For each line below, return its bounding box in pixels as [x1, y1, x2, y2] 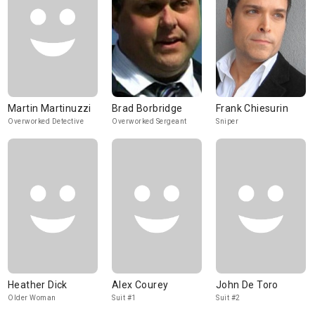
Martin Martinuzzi [8, 103, 91, 114]
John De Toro [216, 279, 278, 290]
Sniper [216, 117, 238, 125]
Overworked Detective [8, 117, 84, 125]
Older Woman [8, 294, 56, 302]
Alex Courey [112, 279, 169, 290]
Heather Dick [8, 279, 67, 290]
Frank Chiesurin [216, 103, 288, 114]
